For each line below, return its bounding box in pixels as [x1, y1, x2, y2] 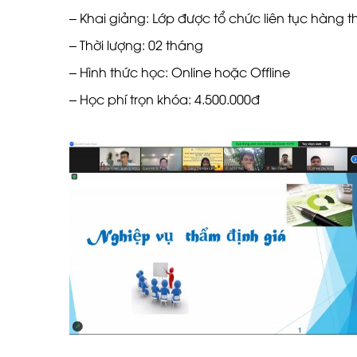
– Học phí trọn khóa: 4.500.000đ [69, 89, 260, 108]
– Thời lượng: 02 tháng [69, 35, 203, 53]
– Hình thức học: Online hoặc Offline [69, 62, 290, 80]
